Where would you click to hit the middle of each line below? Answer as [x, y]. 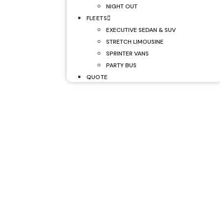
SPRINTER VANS [127, 54]
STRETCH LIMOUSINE [135, 42]
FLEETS [97, 18]
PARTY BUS [121, 65]
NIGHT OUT [122, 6]
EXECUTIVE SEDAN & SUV [141, 30]
